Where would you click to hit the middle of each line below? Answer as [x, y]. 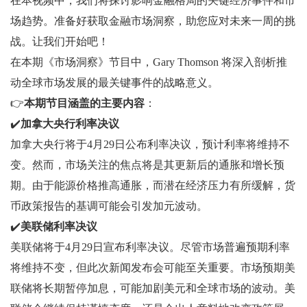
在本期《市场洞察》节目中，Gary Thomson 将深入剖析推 [149, 62]
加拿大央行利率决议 [70, 124]
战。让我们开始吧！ [60, 42]
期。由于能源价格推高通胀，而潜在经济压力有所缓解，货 [153, 186]
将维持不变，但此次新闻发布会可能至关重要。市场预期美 [153, 268]
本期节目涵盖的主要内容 [84, 103]
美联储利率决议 [59, 227]
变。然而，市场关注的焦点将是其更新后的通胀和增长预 [147, 165]
